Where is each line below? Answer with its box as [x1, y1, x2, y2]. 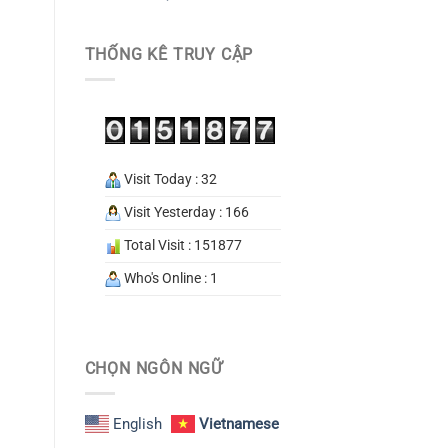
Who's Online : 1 [120, 270, 218, 288]
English [112, 415, 162, 434]
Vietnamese [198, 415, 279, 434]
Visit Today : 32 [120, 171, 217, 189]
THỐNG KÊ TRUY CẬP [84, 45, 254, 65]
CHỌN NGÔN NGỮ [84, 359, 223, 379]
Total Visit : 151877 [120, 237, 242, 255]
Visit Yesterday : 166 [120, 204, 249, 222]
